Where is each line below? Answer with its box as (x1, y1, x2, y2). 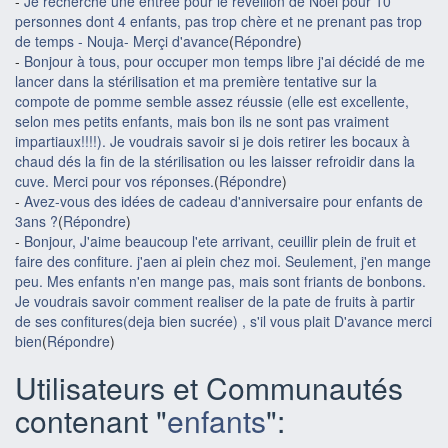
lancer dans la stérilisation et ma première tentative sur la (15, 71, 377, 91)
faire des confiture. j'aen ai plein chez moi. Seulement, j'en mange (15, 251, 431, 271)
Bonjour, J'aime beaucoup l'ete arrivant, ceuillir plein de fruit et (24, 231, 416, 251)
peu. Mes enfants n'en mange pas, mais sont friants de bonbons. (15, 271, 426, 291)
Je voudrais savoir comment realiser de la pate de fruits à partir (15, 291, 415, 311)
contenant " (15, 399, 167, 442)
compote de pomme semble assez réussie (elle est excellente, (15, 91, 409, 111)
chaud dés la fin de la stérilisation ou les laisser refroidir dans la (15, 151, 415, 171)
